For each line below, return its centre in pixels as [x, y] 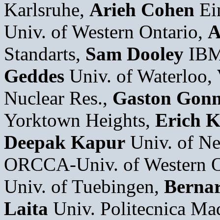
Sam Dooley [135, 54]
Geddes [34, 76]
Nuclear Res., [58, 98]
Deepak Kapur [65, 142]
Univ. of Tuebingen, [84, 187]
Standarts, [45, 54]
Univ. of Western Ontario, [106, 32]
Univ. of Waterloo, [141, 76]
